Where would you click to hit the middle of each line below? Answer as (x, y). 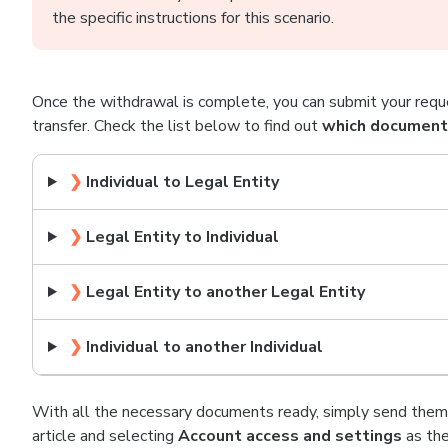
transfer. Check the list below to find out (177, 126)
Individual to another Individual (204, 347)
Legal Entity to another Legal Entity (225, 292)
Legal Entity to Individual (182, 237)
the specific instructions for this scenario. (193, 18)
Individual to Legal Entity (182, 182)
